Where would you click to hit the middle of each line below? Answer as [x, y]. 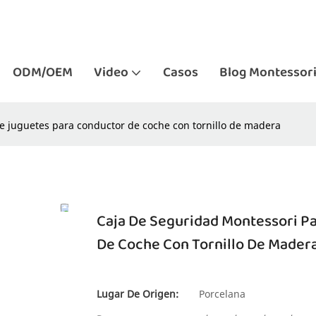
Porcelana [222, 293]
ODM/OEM [43, 72]
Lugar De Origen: [138, 293]
